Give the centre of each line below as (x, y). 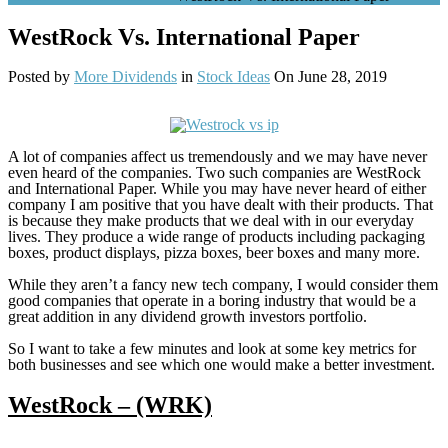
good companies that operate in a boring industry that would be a (212, 300)
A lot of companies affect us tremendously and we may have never (217, 156)
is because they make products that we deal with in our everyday (211, 220)
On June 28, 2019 (328, 76)
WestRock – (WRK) (110, 404)
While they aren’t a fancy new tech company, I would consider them (223, 284)
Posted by (41, 76)
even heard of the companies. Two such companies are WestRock (214, 172)
